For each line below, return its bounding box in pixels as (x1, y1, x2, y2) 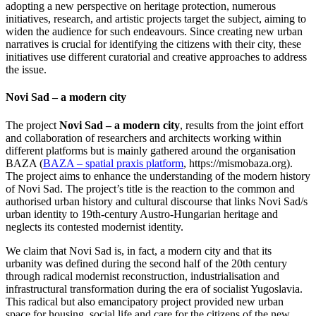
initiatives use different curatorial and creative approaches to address (6, 51, 307, 63)
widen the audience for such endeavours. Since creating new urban (6, 25, 303, 37)
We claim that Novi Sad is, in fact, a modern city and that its (6, 244, 272, 257)
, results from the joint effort (180, 119, 303, 131)
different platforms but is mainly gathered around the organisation (6, 144, 296, 157)
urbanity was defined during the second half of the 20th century (6, 257, 287, 269)
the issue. (6, 63, 47, 75)
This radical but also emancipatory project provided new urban (6, 295, 284, 308)
